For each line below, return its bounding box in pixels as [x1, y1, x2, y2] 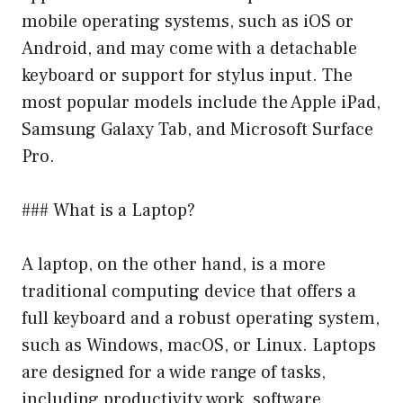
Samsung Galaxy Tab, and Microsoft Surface [22, 117, 373, 141]
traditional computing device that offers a [22, 279, 356, 303]
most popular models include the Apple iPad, [22, 90, 381, 114]
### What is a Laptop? [22, 198, 195, 222]
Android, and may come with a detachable [22, 36, 357, 60]
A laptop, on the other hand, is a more [22, 252, 326, 276]
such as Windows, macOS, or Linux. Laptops [22, 333, 376, 357]
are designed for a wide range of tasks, [22, 360, 326, 384]
